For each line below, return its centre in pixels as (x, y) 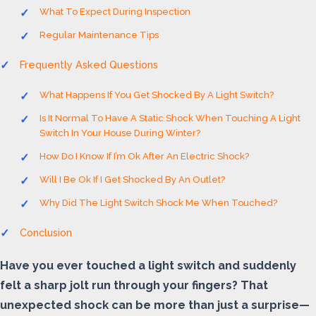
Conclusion (46, 232)
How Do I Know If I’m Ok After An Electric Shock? (144, 156)
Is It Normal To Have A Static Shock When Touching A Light (170, 118)
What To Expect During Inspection (115, 12)
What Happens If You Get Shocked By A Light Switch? (157, 95)
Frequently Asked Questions (89, 65)
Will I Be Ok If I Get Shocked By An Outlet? (132, 180)
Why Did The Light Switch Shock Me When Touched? (158, 203)
